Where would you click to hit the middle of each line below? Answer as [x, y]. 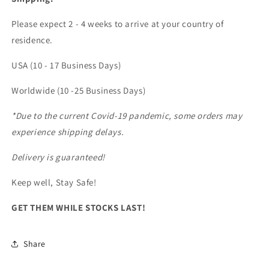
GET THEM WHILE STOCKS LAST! [80, 208]
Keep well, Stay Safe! [55, 183]
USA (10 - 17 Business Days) [68, 65]
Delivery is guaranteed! [58, 157]
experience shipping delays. [69, 132]
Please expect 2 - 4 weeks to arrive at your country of [118, 24]
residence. [33, 40]
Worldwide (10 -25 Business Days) [80, 91]
